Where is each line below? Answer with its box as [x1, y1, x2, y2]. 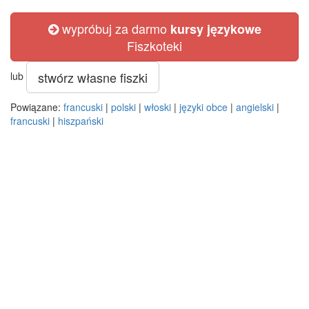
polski [111, 100, 136, 114]
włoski [144, 100, 171, 114]
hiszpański [58, 114, 103, 128]
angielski [236, 100, 274, 114]
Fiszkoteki [127, 37, 182, 54]
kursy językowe [170, 20, 261, 38]
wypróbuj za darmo [58, 19, 170, 37]
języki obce [179, 100, 228, 114]
